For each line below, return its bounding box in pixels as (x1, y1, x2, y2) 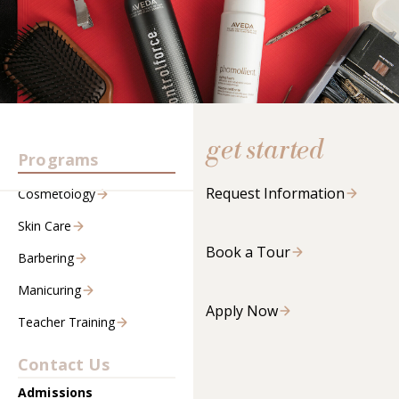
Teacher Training (18, 313, 115, 331)
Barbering (18, 249, 74, 267)
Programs (18, 149, 99, 171)
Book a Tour (205, 242, 290, 263)
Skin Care (18, 217, 71, 235)
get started (205, 130, 323, 169)
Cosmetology (18, 185, 95, 203)
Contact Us (18, 354, 110, 376)
